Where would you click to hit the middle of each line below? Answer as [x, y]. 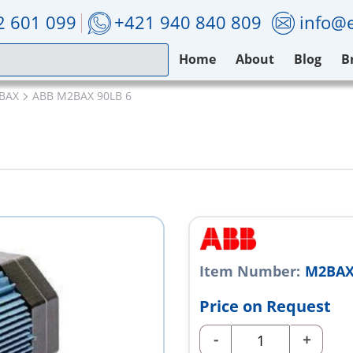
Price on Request [265, 307]
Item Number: [250, 271]
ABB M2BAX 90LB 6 [82, 96]
